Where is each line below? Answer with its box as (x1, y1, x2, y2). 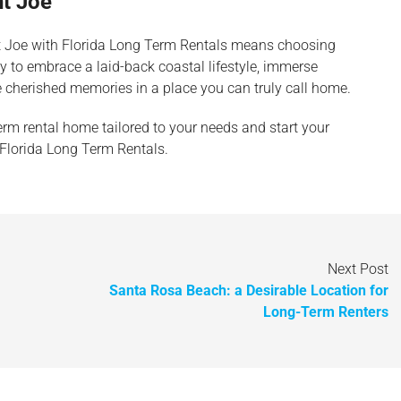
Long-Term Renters (263, 303, 388, 320)
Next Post (328, 260, 388, 277)
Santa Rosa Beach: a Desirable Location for (109, 281, 388, 299)
